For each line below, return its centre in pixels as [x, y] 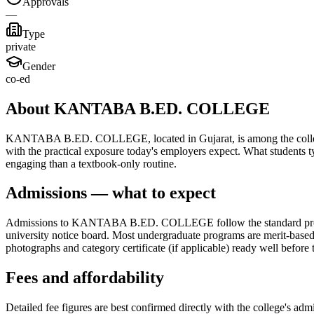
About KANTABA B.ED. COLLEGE [138, 108]
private [21, 46]
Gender [39, 66]
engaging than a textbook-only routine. [91, 163]
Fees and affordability [85, 278]
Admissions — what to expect [111, 193]
